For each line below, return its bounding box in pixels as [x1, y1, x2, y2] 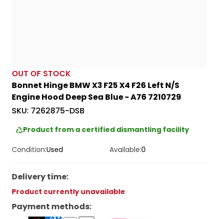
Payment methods [12, 201, 89, 213]
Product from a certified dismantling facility [23, 125, 190, 135]
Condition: [12, 145, 46, 155]
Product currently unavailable [12, 187, 125, 197]
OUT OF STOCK [12, 68, 71, 80]
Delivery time [12, 171, 66, 183]
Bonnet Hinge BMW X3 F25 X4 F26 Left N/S [12, 80, 179, 91]
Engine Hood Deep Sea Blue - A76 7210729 [12, 91, 181, 103]
